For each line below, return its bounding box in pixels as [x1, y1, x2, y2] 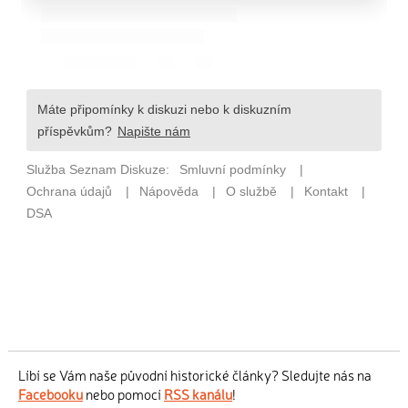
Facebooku [18, 384, 83, 404]
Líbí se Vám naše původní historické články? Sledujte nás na [18, 365, 372, 385]
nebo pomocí [83, 384, 164, 404]
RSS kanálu [164, 384, 232, 404]
